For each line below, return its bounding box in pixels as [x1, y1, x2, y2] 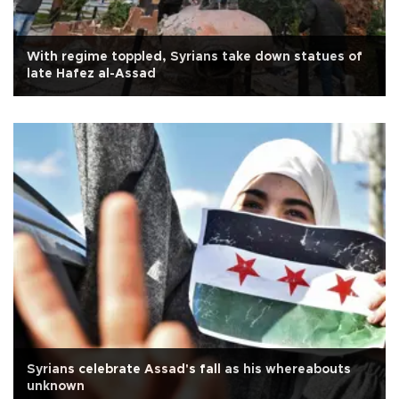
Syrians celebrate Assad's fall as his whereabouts [27, 362, 351, 376]
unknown [27, 379, 85, 393]
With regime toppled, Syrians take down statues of [27, 50, 362, 63]
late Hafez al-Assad [27, 67, 156, 80]
